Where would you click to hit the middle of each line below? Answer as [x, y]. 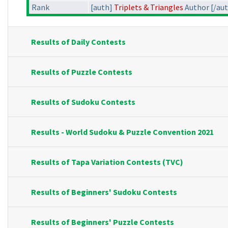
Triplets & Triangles [149, 7]
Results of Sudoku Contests [83, 102]
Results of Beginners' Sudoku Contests [104, 192]
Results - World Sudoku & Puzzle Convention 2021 [122, 132]
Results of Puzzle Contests [82, 72]
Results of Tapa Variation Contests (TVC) [107, 162]
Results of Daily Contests [78, 42]
